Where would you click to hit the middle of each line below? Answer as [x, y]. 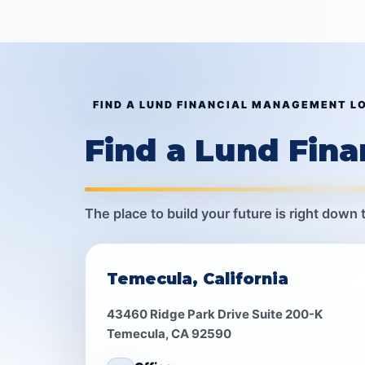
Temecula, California [198, 278]
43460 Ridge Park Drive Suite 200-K [215, 314]
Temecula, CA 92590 [169, 333]
